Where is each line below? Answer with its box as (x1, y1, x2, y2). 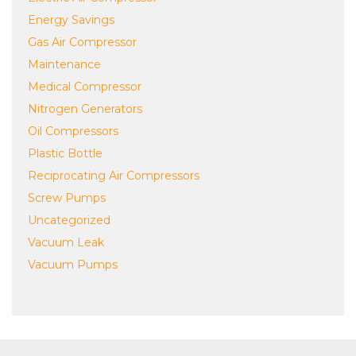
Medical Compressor (28, 79, 141, 94)
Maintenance (28, 57, 101, 72)
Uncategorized (28, 213, 110, 227)
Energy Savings (28, 13, 114, 27)
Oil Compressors (28, 124, 118, 138)
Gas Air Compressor (28, 35, 137, 49)
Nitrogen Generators (28, 102, 142, 116)
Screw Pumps (28, 191, 106, 205)
